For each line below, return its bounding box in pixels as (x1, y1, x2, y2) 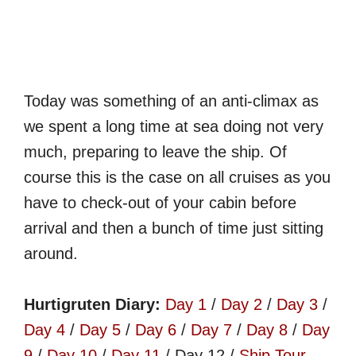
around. (24, 245, 78, 262)
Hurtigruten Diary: (24, 296, 165, 313)
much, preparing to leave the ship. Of (24, 143, 287, 161)
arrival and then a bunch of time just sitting (24, 219, 323, 237)
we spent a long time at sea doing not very (24, 118, 323, 135)
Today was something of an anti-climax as (24, 92, 319, 110)
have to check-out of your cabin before (24, 194, 296, 211)
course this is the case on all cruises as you (24, 168, 331, 186)
